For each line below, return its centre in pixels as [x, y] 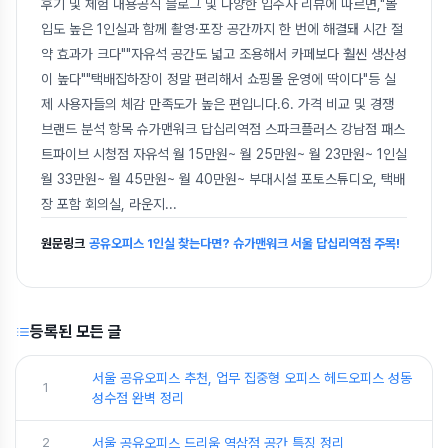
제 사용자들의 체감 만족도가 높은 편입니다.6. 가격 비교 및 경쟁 [217, 104]
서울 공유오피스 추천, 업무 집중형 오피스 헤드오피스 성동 [252, 378]
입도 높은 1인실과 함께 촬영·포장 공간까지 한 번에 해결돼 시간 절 [222, 29]
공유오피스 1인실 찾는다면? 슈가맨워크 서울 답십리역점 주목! [244, 244]
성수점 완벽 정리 [138, 398]
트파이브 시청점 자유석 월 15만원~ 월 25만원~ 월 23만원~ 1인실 [224, 154]
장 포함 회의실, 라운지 [103, 204]
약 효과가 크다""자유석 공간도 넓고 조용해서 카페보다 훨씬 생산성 [224, 54]
